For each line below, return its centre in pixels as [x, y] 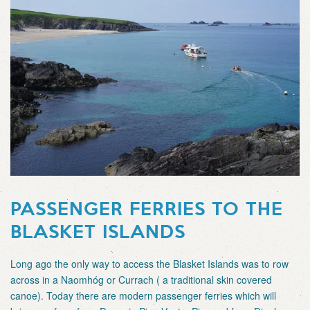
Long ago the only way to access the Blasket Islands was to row [149, 263]
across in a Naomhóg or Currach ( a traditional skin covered [141, 279]
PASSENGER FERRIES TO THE [147, 207]
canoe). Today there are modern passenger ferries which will [143, 295]
